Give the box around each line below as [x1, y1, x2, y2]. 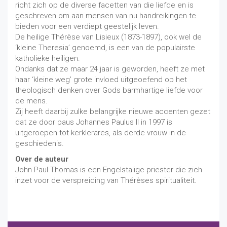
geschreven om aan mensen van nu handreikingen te [15, 11, 196, 21]
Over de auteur [15, 155, 68, 164]
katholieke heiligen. [15, 54, 80, 63]
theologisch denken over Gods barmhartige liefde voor [15, 86, 203, 95]
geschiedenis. [15, 139, 64, 148]
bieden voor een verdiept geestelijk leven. [15, 22, 159, 31]
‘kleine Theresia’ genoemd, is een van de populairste [15, 43, 195, 53]
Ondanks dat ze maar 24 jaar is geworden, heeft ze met [15, 64, 205, 74]
